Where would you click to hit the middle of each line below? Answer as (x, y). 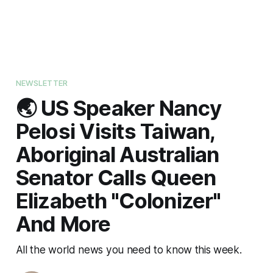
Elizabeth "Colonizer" (118, 200)
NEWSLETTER (42, 83)
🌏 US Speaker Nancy (119, 108)
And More (63, 223)
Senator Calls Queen (116, 177)
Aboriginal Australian (117, 154)
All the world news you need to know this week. (129, 249)
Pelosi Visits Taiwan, (115, 131)
